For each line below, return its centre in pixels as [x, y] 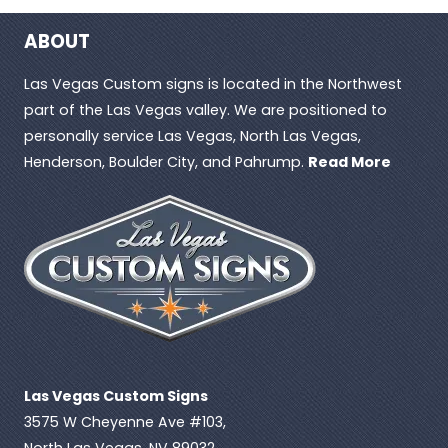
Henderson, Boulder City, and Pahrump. [165, 161]
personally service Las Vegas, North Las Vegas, [192, 135]
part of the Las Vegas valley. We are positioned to [205, 109]
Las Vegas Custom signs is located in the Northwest [212, 83]
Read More [349, 161]
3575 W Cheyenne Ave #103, [124, 421]
